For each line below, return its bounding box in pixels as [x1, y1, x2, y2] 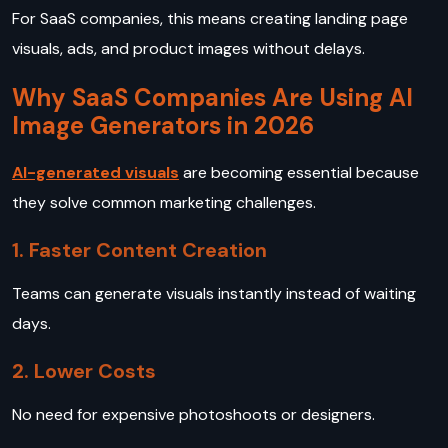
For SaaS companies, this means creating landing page [12, 8, 408, 30]
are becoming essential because [179, 162, 419, 184]
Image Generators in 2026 [12, 110, 314, 142]
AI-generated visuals [12, 162, 179, 184]
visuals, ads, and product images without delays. [12, 38, 369, 60]
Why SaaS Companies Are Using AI [12, 82, 413, 114]
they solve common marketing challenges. [12, 192, 320, 214]
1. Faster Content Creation [12, 237, 267, 264]
